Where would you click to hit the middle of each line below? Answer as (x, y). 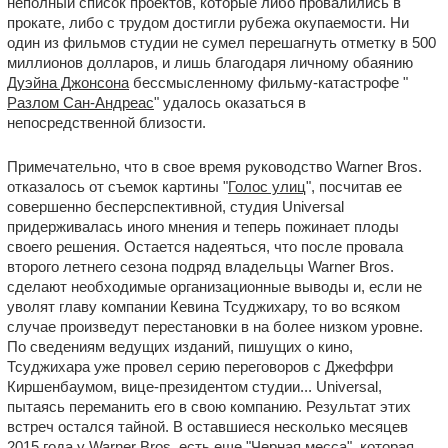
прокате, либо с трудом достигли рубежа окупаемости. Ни (208, 22)
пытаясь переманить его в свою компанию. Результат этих (209, 406)
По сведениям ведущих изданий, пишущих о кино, (180, 346)
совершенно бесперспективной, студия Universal (175, 206)
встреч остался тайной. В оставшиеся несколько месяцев (207, 426)
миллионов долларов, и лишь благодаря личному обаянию (210, 62)
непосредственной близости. (106, 122)
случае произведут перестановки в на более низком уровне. (215, 326)
